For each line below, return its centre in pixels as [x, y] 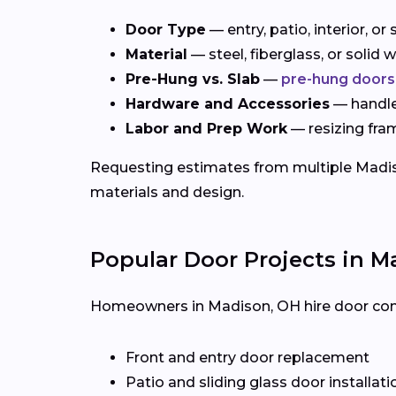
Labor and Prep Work [206, 129]
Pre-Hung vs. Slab [193, 80]
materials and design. [167, 193]
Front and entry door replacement [247, 358]
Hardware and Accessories [228, 104]
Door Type [166, 30]
